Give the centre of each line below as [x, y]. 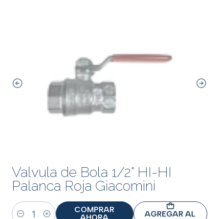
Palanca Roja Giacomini [84, 186]
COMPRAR [95, 209]
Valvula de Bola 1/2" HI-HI [92, 172]
